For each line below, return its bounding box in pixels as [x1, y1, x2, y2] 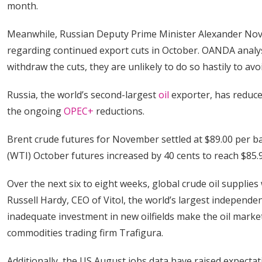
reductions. [94, 105, 147, 118]
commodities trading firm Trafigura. [7, 226, 163, 239]
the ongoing [7, 105, 64, 118]
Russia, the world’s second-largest [7, 88, 158, 101]
